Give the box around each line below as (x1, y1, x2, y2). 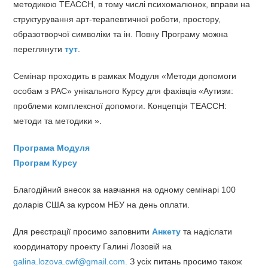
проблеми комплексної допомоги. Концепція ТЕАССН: (13, 101, 227, 111)
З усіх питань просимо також (127, 257, 242, 266)
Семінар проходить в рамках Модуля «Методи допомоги (13, 71, 237, 81)
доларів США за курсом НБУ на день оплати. (13, 200, 190, 209)
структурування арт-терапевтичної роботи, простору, (13, 14, 221, 24)
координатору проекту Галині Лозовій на (13, 242, 172, 251)
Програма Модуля (13, 143, 90, 153)
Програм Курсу (13, 158, 78, 167)
